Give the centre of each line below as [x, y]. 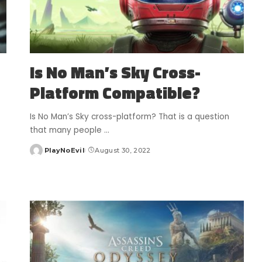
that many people [67, 130]
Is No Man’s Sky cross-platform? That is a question [129, 116]
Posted [43, 155]
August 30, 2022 [123, 150]
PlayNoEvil [65, 150]
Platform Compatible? [115, 92]
